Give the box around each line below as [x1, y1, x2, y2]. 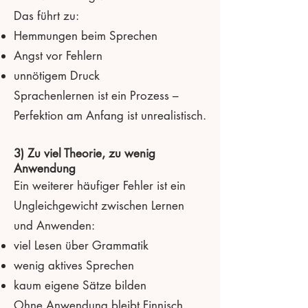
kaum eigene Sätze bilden [14, 277, 146, 293]
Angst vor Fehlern [14, 47, 102, 63]
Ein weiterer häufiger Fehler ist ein [14, 177, 186, 193]
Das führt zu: [14, 8, 79, 23]
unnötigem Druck [14, 67, 100, 83]
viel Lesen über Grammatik [14, 237, 148, 253]
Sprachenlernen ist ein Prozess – [14, 87, 179, 103]
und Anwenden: [14, 217, 95, 233]
